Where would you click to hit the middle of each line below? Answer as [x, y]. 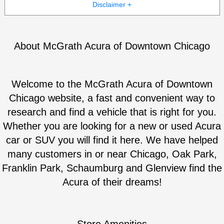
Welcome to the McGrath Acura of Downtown [112, 84]
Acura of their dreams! [112, 182]
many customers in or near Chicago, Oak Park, [112, 154]
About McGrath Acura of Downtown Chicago [112, 46]
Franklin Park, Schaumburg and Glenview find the [112, 168]
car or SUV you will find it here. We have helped [112, 140]
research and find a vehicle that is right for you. [112, 112]
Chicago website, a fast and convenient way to [112, 98]
